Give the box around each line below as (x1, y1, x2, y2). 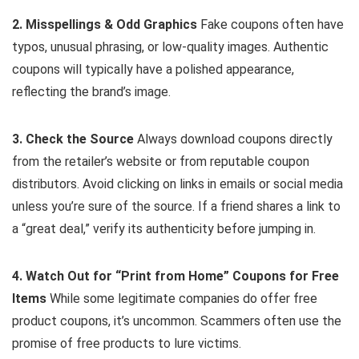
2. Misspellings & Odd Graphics (12, 17, 197, 33)
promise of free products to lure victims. (12, 336, 241, 352)
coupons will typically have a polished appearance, (12, 62, 294, 78)
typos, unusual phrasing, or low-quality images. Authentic (12, 39, 329, 55)
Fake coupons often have (197, 17, 344, 33)
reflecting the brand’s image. (12, 84, 171, 100)
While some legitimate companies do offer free (46, 291, 317, 307)
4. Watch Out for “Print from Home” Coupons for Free (12, 268, 339, 284)
